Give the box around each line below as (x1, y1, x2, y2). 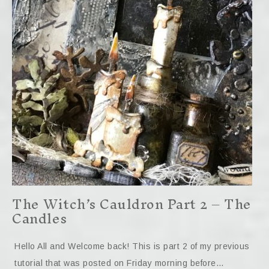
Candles (12, 203, 67, 234)
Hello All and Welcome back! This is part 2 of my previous (14, 241, 250, 251)
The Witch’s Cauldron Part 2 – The (12, 189, 252, 220)
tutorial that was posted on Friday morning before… (14, 258, 224, 268)
